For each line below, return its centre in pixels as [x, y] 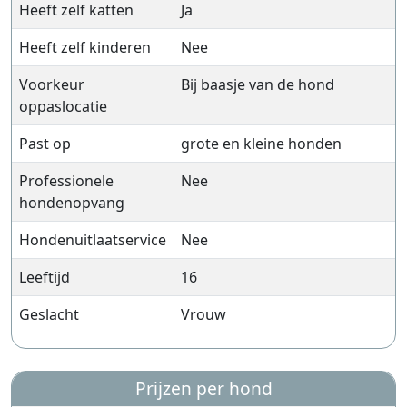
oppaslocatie [63, 106]
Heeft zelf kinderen [85, 47]
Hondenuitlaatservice [93, 240]
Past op [45, 144]
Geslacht [49, 314]
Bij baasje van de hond [258, 84]
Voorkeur [52, 84]
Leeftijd [45, 277]
